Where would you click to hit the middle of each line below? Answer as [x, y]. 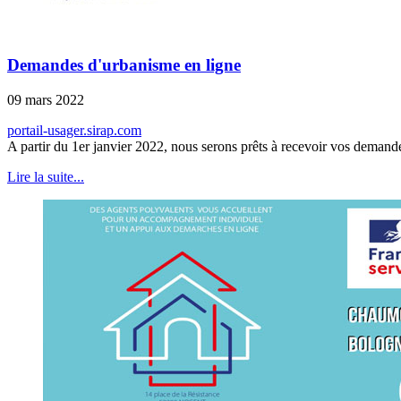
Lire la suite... [46, 177]
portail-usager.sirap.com [74, 131]
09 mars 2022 [46, 100]
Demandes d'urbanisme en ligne [124, 65]
